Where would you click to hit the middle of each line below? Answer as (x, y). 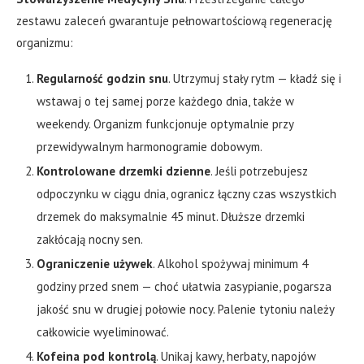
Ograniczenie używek (95, 264)
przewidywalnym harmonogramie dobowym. (149, 147)
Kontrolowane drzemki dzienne (123, 171)
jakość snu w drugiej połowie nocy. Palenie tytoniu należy (185, 310)
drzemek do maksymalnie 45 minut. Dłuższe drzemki (171, 217)
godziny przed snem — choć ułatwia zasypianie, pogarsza (184, 287)
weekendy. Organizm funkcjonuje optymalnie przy (165, 124)
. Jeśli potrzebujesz (259, 171)
